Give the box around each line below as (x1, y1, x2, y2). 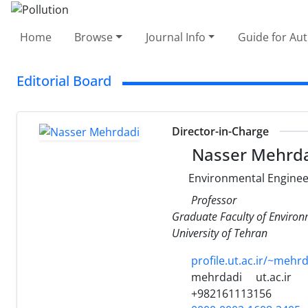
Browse (74, 29, 113, 45)
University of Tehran (172, 225, 267, 241)
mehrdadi (188, 269, 242, 285)
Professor (191, 192, 236, 208)
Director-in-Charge (172, 123, 269, 139)
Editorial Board (16, 71, 111, 90)
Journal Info (145, 29, 206, 45)
